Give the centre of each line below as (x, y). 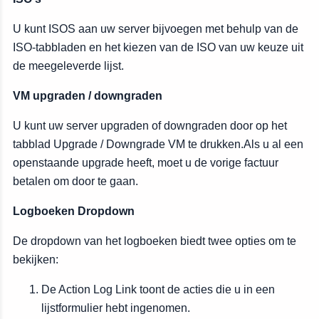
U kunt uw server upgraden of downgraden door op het (150, 126)
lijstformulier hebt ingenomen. (116, 308)
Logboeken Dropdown (74, 211)
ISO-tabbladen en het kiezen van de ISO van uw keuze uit (158, 47)
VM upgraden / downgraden (88, 96)
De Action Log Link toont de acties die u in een (158, 289)
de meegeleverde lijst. (68, 66)
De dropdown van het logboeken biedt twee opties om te (155, 241)
